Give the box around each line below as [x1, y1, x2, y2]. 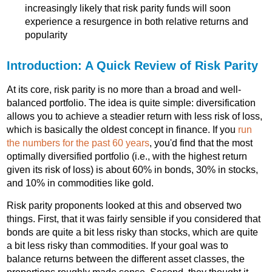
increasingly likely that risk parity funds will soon [25, 3, 231, 14]
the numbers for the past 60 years [7, 138, 150, 149]
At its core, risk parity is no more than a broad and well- [7, 84, 242, 95]
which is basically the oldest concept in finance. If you [7, 124, 239, 135]
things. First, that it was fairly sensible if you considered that [7, 214, 261, 225]
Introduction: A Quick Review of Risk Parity [7, 59, 259, 73]
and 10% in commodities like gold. [7, 178, 154, 189]
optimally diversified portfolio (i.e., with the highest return [7, 151, 248, 162]
